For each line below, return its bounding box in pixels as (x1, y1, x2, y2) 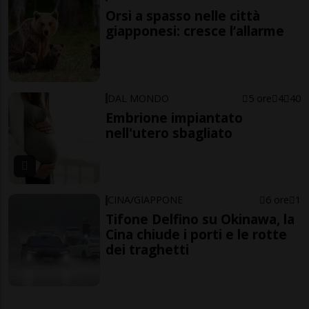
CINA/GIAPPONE (108, 193, 183, 207)
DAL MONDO (108, 91, 170, 105)
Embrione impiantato (106, 108, 243, 127)
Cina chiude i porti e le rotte (106, 225, 288, 244)
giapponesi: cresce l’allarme (106, 21, 285, 40)
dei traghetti (106, 240, 190, 259)
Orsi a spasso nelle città (106, 6, 261, 25)
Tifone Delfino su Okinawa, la (106, 210, 295, 229)
